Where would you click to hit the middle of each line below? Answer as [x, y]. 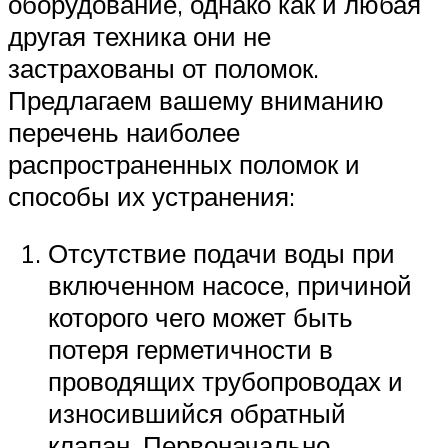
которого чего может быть [200, 317]
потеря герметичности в [190, 349]
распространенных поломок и [184, 163]
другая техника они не [139, 35]
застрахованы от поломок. [163, 67]
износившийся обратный [197, 413]
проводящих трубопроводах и [225, 381]
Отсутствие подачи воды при [221, 253]
